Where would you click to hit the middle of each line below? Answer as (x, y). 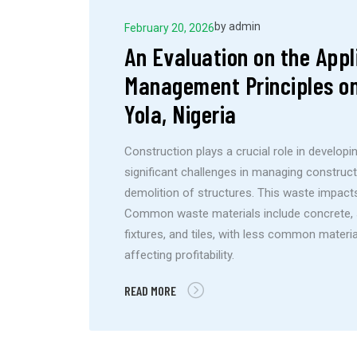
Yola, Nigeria (180, 114)
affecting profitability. (180, 255)
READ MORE (151, 291)
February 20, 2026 (170, 28)
